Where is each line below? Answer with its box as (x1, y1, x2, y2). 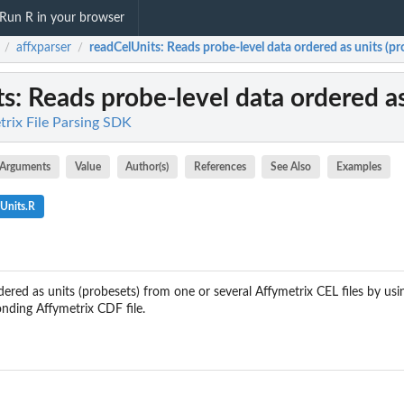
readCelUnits (89, 41, 161, 55)
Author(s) (125, 161, 170, 172)
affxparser (16, 41, 71, 55)
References (193, 161, 246, 172)
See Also (271, 161, 312, 172)
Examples (335, 161, 381, 172)
